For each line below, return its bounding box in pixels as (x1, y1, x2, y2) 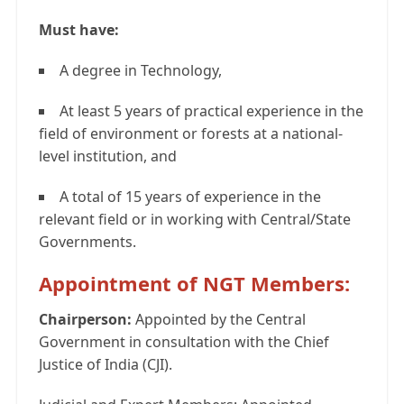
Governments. (39, 232, 136, 252)
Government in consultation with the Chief (39, 332, 329, 353)
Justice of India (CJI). (39, 354, 172, 375)
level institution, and (39, 146, 177, 167)
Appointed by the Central (135, 309, 306, 330)
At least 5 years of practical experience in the (60, 101, 363, 122)
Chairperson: (39, 309, 135, 330)
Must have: (39, 20, 119, 41)
